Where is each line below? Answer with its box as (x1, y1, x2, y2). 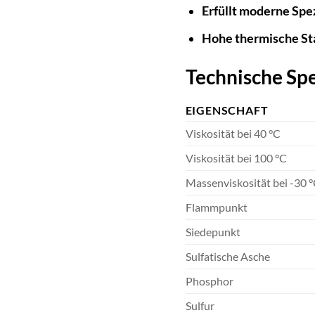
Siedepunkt (185, 224, 240, 238)
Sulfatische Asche (185, 249, 270, 263)
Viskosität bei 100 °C (185, 150, 287, 165)
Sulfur (185, 298, 214, 312)
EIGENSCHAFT (185, 103, 269, 117)
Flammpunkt (185, 200, 247, 214)
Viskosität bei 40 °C (185, 126, 281, 140)
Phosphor (185, 274, 233, 288)
